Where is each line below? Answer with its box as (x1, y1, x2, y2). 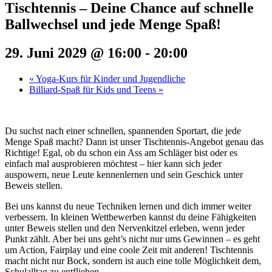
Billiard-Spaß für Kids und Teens (29, 84, 158, 95)
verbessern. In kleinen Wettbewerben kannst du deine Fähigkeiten (5, 211, 256, 222)
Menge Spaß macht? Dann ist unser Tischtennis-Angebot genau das (5, 136, 263, 147)
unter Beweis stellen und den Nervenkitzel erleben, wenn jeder (5, 222, 245, 233)
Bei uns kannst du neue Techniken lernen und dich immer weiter (5, 200, 251, 211)
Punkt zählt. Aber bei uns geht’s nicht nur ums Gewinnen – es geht (5, 233, 260, 244)
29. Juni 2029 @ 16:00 (5, 44, 141, 61)
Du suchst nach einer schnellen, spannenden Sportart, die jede (5, 125, 241, 136)
